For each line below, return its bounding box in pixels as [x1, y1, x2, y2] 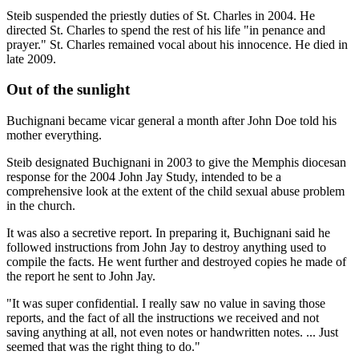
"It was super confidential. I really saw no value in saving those [6, 296, 325, 311]
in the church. [6, 199, 75, 213]
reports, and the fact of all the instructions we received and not [6, 311, 319, 325]
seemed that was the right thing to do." [6, 340, 200, 354]
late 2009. [6, 51, 56, 66]
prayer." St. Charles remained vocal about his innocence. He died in [6, 37, 348, 51]
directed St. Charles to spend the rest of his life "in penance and [6, 22, 325, 37]
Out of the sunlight [6, 81, 130, 99]
